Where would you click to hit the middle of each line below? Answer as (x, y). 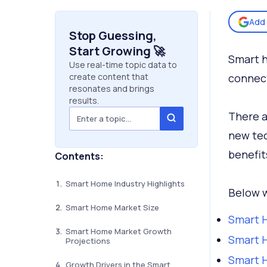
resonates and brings (111, 89)
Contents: (79, 156)
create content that (108, 77)
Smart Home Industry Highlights (125, 184)
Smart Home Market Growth (118, 231)
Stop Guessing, (113, 35)
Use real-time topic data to (123, 65)
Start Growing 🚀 (117, 51)
